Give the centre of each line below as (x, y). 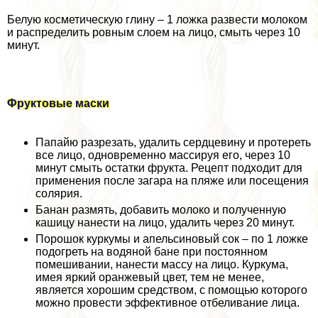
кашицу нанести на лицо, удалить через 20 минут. (165, 222)
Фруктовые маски (58, 103)
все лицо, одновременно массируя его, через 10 (163, 155)
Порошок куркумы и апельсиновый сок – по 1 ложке (172, 238)
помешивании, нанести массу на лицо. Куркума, (162, 264)
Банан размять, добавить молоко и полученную (161, 209)
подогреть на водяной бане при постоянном (152, 251)
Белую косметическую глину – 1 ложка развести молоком (157, 19)
